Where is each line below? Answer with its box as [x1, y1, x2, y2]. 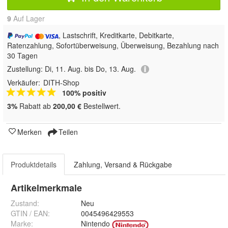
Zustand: [11, 198, 39, 209]
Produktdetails [11, 159, 56, 170]
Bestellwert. [81, 101, 121, 111]
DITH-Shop [43, 77, 79, 88]
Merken [17, 127, 42, 137]
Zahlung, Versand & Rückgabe [74, 159, 172, 170]
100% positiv [62, 88, 106, 98]
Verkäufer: [7, 77, 40, 88]
